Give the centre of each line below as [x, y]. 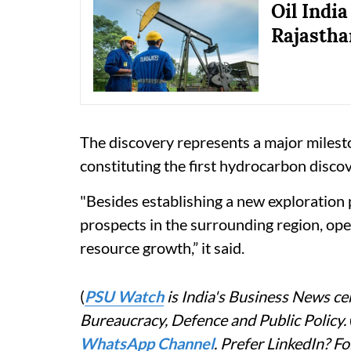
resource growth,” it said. [162, 248]
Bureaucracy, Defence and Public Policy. [215, 320]
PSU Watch [124, 297]
